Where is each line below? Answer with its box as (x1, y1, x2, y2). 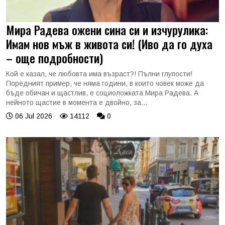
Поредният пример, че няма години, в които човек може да (6, 79, 204, 87)
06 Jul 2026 (13, 112, 52, 120)
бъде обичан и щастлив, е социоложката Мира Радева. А (6, 89, 198, 97)
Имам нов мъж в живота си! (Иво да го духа (6, 35, 212, 53)
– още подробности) (6, 49, 103, 67)
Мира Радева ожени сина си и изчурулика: (6, 21, 208, 39)
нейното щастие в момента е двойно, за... (6, 98, 147, 106)
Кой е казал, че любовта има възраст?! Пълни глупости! (6, 70, 192, 78)
